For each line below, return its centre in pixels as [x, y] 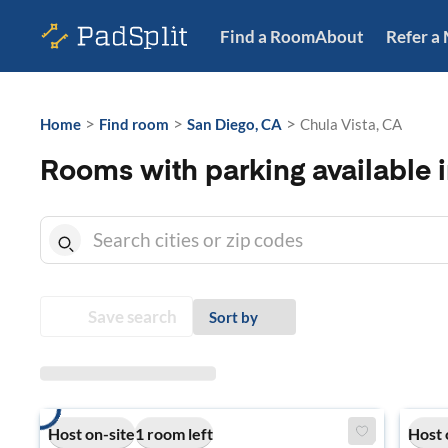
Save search [132, 316]
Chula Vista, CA [351, 124]
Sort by [233, 316]
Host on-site [91, 433]
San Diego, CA [234, 124]
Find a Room [267, 36]
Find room [134, 124]
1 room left [174, 433]
